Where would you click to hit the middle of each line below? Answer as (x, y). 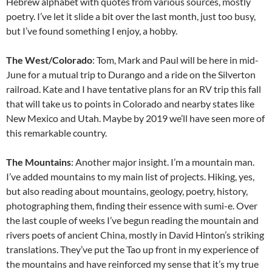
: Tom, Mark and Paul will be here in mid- (175, 59)
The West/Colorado (49, 59)
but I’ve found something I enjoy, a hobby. (92, 30)
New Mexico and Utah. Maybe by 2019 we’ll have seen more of (135, 118)
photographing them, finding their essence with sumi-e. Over (132, 205)
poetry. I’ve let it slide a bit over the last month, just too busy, (131, 16)
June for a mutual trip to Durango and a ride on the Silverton (131, 74)
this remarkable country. (56, 132)
